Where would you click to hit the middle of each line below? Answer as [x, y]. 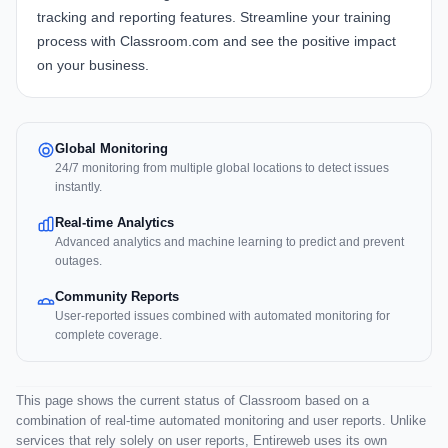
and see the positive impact [307, 41]
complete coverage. [108, 335]
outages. [78, 261]
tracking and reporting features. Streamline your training [214, 17]
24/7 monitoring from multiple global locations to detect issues [222, 168]
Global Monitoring [111, 149]
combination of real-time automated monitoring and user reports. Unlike [221, 421]
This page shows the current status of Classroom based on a [192, 401]
